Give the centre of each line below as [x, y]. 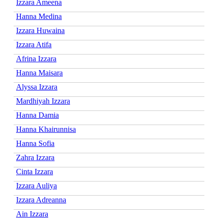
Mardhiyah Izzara [43, 101]
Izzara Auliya [36, 185]
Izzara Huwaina [40, 30]
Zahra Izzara [35, 157]
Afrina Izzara [36, 58]
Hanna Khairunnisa [46, 129]
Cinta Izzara [35, 171]
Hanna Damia [37, 115]
